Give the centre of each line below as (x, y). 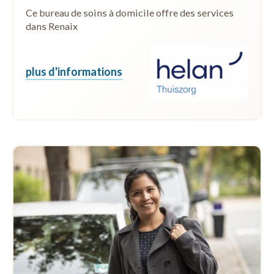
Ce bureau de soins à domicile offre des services (130, 12)
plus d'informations (74, 71)
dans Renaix (52, 26)
